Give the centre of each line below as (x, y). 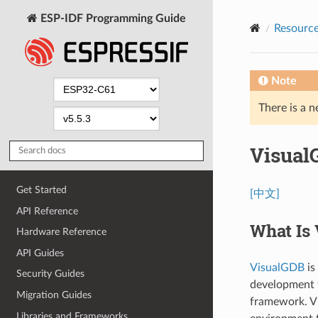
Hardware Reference (62, 232)
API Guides (40, 253)
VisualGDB (277, 267)
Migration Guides (54, 295)
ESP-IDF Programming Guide (112, 18)
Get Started (42, 190)
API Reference (48, 211)
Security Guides (51, 274)
